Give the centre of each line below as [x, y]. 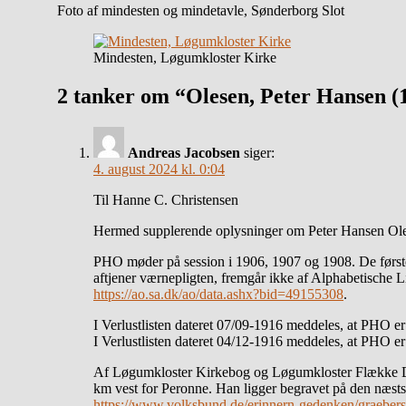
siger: [259, 152]
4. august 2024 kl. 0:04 [159, 169]
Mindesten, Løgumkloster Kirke [185, 57]
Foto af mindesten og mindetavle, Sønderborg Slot [201, 10]
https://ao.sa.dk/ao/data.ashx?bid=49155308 [218, 294]
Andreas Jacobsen [184, 152]
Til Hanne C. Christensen [166, 199]
